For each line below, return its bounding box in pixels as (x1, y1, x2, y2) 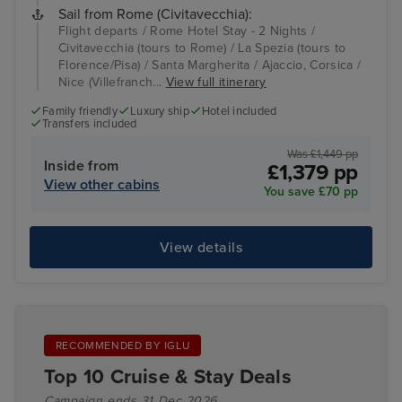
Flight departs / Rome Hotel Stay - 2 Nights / (58, 22, 316, 39)
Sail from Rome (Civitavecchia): (58, 4, 252, 23)
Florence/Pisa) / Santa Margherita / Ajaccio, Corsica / (58, 57, 362, 73)
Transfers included (42, 116, 137, 131)
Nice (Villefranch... (58, 74, 166, 90)
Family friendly (42, 103, 118, 118)
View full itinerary (165, 74, 267, 90)
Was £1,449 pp (287, 147, 358, 162)
